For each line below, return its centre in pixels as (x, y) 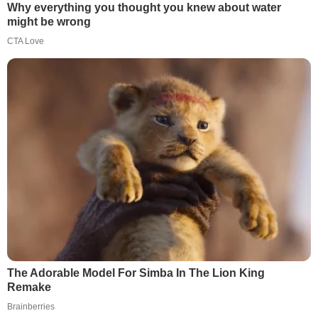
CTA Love (26, 42)
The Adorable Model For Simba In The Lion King (136, 273)
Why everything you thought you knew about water (144, 8)
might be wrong (49, 22)
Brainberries (31, 306)
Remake (29, 287)
